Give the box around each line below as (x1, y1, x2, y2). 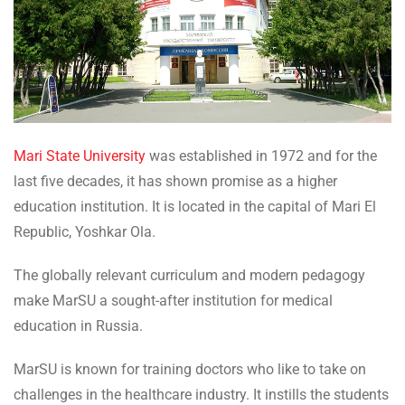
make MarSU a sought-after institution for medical (14, 292, 333, 310)
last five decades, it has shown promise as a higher (14, 173, 337, 191)
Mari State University (14, 147, 146, 165)
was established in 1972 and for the (146, 147, 377, 165)
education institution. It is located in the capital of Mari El (14, 198, 376, 216)
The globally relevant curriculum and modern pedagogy (14, 267, 365, 285)
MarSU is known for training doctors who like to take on (14, 361, 366, 379)
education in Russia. (14, 317, 146, 335)
